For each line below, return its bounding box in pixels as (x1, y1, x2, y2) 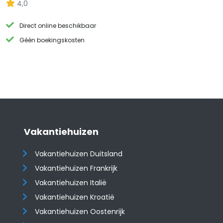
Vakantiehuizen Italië (35, 178, 107, 188)
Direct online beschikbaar (19, 21, 97, 30)
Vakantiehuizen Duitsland (35, 149, 123, 159)
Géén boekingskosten (19, 36, 85, 44)
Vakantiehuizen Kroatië (35, 192, 115, 202)
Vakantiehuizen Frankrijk (35, 163, 118, 173)
